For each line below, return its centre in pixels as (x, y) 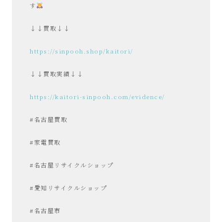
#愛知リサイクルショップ (68, 187)
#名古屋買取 (49, 119)
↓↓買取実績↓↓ (56, 73)
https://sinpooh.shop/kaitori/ (82, 51)
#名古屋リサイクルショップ (72, 165)
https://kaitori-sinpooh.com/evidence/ (97, 96)
